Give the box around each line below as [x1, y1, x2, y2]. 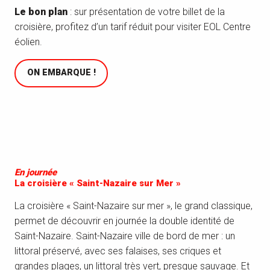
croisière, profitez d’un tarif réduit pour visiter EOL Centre [14, 20, 251, 33]
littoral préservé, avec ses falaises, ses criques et [14, 245, 221, 257]
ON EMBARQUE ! [27, 67, 96, 78]
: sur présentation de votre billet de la [67, 5, 225, 17]
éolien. [14, 36, 42, 48]
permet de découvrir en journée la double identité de [14, 215, 234, 227]
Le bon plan [14, 5, 67, 17]
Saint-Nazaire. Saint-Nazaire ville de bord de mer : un [14, 230, 235, 242]
